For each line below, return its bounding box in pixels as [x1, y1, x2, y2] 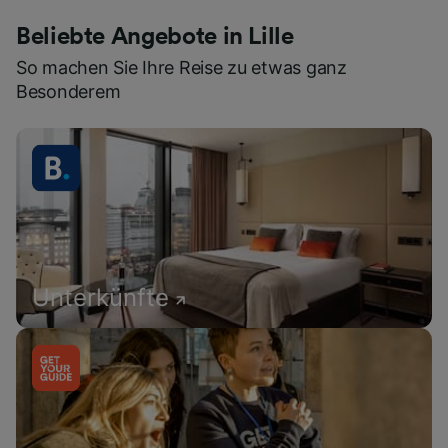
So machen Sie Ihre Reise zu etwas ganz [16, 57, 347, 79]
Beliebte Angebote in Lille [16, 25, 294, 50]
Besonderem [16, 81, 121, 103]
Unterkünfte [32, 283, 169, 313]
